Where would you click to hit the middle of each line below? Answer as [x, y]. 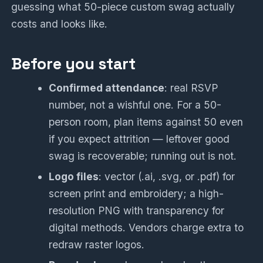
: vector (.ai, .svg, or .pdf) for [167, 177]
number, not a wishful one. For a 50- [135, 105]
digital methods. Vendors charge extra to [146, 228]
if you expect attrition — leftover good [139, 139]
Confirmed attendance [107, 88]
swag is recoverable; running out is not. [143, 156]
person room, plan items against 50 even [146, 122]
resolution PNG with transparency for [137, 211]
